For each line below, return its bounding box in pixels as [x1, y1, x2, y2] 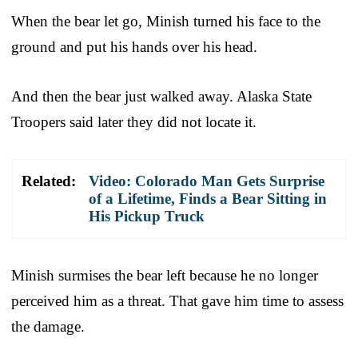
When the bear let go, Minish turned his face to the [11, 12, 320, 30]
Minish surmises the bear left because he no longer [11, 266, 318, 284]
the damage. [11, 317, 85, 335]
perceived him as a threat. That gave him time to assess [11, 292, 344, 309]
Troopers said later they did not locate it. [11, 113, 257, 130]
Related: [22, 172, 76, 189]
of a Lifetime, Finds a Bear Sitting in [89, 189, 327, 207]
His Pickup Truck [89, 207, 205, 225]
